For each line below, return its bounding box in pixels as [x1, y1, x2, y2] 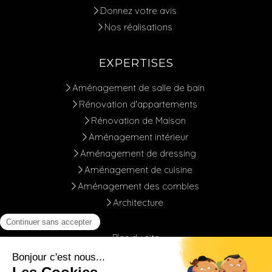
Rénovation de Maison [90, 115, 186, 127]
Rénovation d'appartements [79, 98, 197, 110]
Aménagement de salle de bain [72, 82, 205, 94]
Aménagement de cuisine [84, 164, 192, 176]
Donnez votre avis [100, 5, 177, 17]
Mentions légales [100, 248, 172, 260]
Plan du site [112, 232, 160, 244]
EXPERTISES [98, 56, 174, 70]
